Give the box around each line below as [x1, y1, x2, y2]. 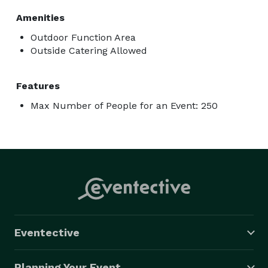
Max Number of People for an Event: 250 [31, 99, 218, 111]
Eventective [14, 226, 80, 239]
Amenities [16, 11, 65, 23]
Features [16, 80, 60, 92]
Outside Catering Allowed [31, 44, 147, 56]
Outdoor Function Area [31, 31, 136, 43]
